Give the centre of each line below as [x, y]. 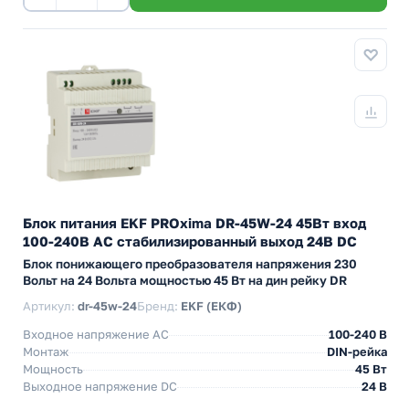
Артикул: [50, 306]
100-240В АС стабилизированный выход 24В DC [190, 241]
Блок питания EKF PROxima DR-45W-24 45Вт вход [194, 223]
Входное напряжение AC [96, 334]
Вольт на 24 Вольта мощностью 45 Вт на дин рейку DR [185, 280]
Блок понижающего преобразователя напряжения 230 [190, 264]
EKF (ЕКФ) [211, 306]
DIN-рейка [357, 351]
